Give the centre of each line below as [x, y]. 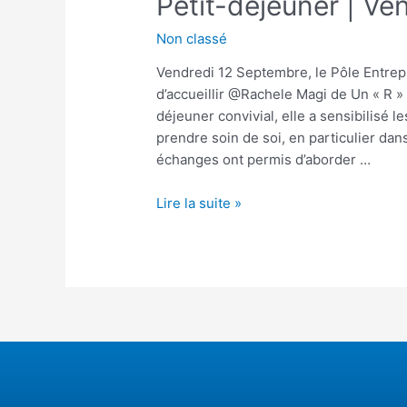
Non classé [192, 39]
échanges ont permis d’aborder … [264, 160]
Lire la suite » [199, 203]
